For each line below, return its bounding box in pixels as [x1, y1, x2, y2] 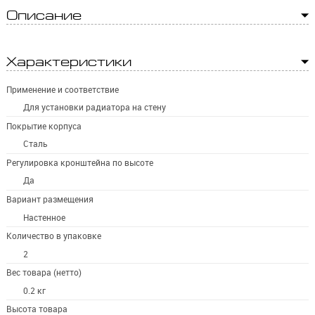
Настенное [23, 212, 66, 223]
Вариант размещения [6, 194, 94, 205]
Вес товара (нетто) [6, 267, 82, 278]
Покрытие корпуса [6, 120, 82, 131]
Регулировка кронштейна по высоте [6, 157, 153, 168]
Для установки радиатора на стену [23, 102, 167, 113]
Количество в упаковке [6, 231, 101, 242]
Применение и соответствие [6, 84, 119, 95]
